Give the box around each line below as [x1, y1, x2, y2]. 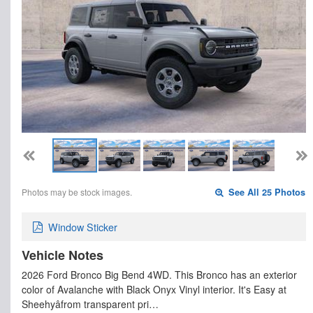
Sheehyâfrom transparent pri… [22, 296, 159, 311]
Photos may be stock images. [22, 186, 132, 198]
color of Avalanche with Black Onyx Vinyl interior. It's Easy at [22, 282, 286, 296]
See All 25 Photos [226, 186, 306, 199]
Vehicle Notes [22, 245, 103, 264]
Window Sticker [48, 219, 117, 235]
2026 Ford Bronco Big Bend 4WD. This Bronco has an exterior [22, 267, 297, 282]
